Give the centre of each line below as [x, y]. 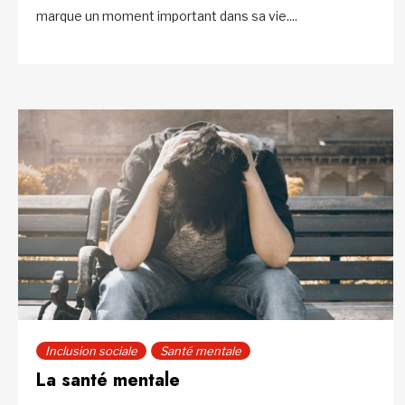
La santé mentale [108, 380]
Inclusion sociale [91, 350]
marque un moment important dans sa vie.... [167, 16]
